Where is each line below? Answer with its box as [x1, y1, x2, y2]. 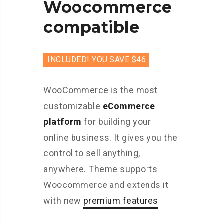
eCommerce [102, 101, 155, 111]
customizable [43, 101, 103, 111]
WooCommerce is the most [43, 85, 158, 96]
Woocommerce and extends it [43, 180, 168, 190]
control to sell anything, [43, 148, 140, 159]
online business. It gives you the [43, 132, 178, 143]
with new [43, 195, 83, 206]
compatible [43, 17, 139, 37]
